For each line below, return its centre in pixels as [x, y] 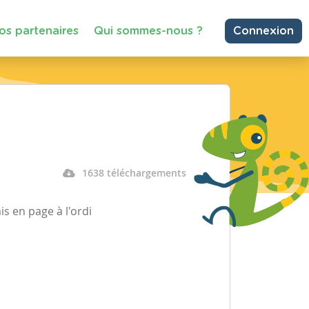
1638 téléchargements [134, 173]
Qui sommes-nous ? [148, 31]
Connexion [263, 31]
